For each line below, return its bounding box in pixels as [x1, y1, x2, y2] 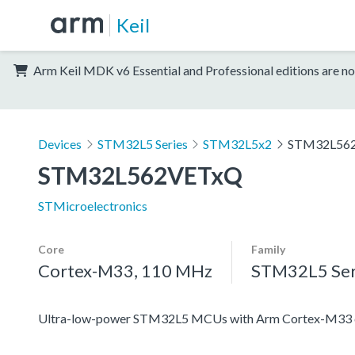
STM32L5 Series [97, 136, 188, 151]
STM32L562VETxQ [38, 160, 242, 189]
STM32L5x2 [203, 136, 273, 151]
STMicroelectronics [38, 197, 147, 213]
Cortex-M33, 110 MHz [38, 259, 212, 281]
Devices [38, 136, 82, 151]
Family [251, 242, 285, 256]
